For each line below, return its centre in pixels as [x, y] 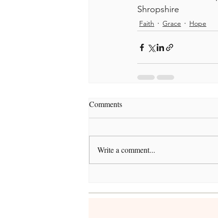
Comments [106, 104]
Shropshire [158, 9]
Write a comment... [126, 150]
